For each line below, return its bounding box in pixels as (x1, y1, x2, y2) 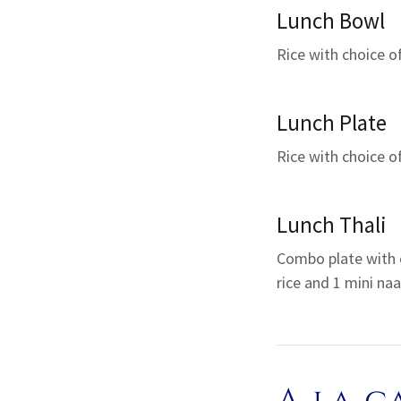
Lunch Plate (277, 108, 388, 137)
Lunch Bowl (277, 6, 386, 35)
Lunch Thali (277, 210, 388, 239)
